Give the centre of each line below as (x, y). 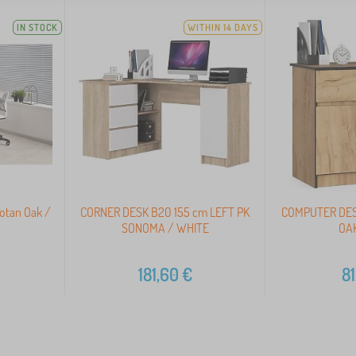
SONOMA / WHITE (165, 228)
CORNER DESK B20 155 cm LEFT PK (165, 212)
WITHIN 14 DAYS (222, 28)
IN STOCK (37, 28)
